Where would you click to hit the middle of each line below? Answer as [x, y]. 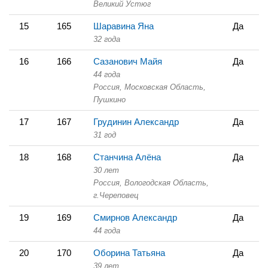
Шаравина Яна [124, 26]
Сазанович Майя [128, 61]
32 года [107, 39]
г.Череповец [116, 195]
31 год [105, 135]
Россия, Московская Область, [150, 87]
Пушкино [109, 99]
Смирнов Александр [135, 217]
